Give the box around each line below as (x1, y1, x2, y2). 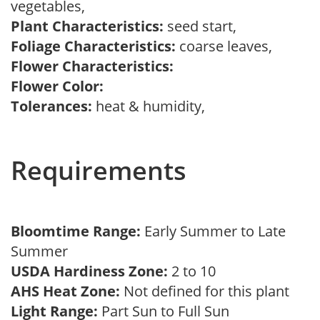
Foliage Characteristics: (11, 36, 176, 56)
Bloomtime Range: (11, 221, 144, 241)
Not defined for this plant (120, 281, 296, 301)
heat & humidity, (92, 96, 212, 116)
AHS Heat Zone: (11, 281, 120, 301)
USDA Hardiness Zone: (11, 261, 168, 281)
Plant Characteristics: (11, 16, 164, 36)
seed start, (164, 16, 244, 36)
